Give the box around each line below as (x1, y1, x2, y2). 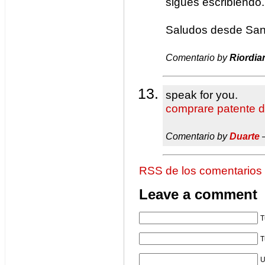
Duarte (230, 131, 260, 142)
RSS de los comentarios (139, 164, 262, 177)
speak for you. (166, 89, 238, 102)
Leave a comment (139, 186, 257, 203)
